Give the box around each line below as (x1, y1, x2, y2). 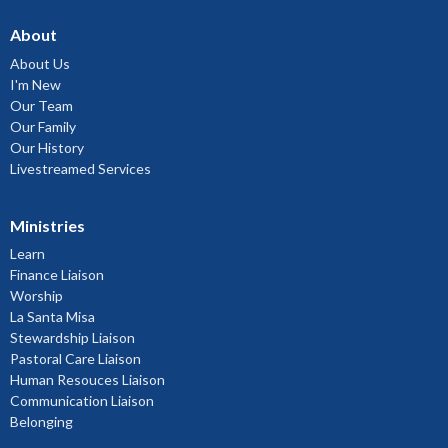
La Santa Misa (10, 308, 95, 326)
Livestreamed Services (10, 159, 151, 177)
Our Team (10, 96, 73, 114)
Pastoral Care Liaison (10, 350, 141, 368)
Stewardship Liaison (10, 329, 135, 347)
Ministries (10, 215, 85, 235)
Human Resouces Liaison (10, 371, 165, 389)
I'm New (10, 75, 61, 93)
